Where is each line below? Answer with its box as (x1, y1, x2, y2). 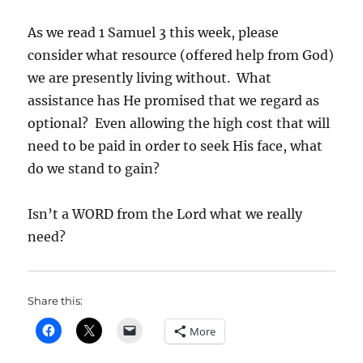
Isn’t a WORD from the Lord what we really (28, 206, 303, 223)
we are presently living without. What (28, 70, 272, 87)
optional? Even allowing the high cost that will (28, 115, 331, 132)
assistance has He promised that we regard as (28, 92, 320, 109)
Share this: (28, 294, 83, 308)
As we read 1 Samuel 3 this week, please (28, 24, 280, 41)
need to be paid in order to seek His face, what (28, 138, 323, 155)
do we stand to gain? (28, 160, 160, 177)
